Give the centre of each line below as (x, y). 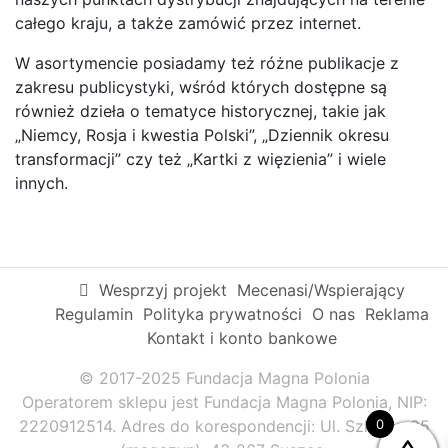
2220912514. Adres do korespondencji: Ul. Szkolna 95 (224, 425)
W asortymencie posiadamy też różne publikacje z (207, 62)
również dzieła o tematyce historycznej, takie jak (200, 110)
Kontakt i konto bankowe (241, 337)
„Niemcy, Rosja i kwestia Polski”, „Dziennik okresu (202, 134)
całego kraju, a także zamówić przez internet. (188, 22)
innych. (41, 182)
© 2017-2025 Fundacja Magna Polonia (224, 377)
